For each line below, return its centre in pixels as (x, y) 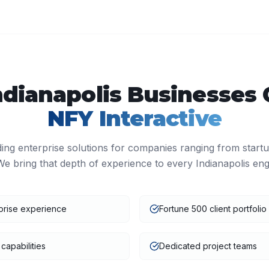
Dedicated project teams (208, 246)
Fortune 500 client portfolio (213, 209)
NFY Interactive (134, 118)
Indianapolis (222, 163)
